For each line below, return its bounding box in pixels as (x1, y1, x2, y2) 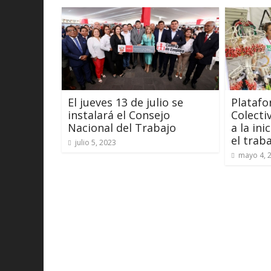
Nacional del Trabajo (68, 120, 176, 135)
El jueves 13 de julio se (68, 95, 183, 110)
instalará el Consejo (68, 108, 170, 123)
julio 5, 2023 (75, 137, 116, 148)
